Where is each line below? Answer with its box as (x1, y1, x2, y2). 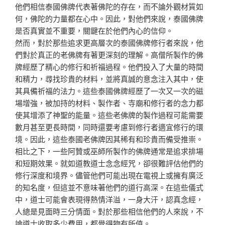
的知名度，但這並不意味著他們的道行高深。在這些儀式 (15, 181, 203, 192)
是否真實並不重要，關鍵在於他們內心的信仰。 (15, 25, 173, 36)
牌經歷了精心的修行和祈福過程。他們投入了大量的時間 (15, 61, 203, 72)
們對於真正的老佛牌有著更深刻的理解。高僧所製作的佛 (15, 49, 203, 60)
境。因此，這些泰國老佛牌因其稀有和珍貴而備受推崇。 (15, 133, 203, 144)
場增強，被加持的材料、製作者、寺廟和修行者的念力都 (15, 97, 203, 108)
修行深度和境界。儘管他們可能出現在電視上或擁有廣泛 (15, 169, 203, 180)
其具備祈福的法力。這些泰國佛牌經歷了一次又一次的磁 (15, 85, 203, 96)
